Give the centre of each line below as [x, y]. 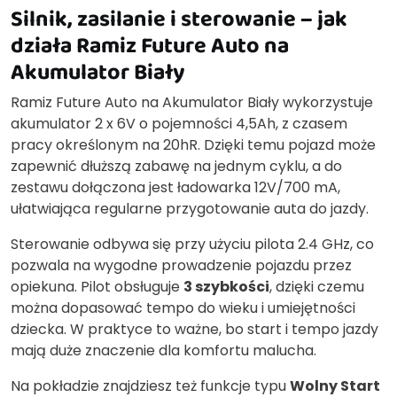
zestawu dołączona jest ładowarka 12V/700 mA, [175, 188]
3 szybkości [226, 287]
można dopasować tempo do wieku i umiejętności [183, 308]
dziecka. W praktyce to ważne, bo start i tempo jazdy [195, 330]
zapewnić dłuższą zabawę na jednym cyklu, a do [176, 167]
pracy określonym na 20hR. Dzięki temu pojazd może [193, 145]
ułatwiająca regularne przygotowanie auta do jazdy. [190, 209]
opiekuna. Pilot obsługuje [97, 287]
